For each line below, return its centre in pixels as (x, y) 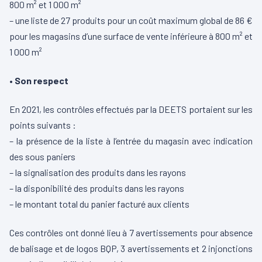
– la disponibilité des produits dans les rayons (97, 188)
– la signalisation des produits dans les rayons (98, 173)
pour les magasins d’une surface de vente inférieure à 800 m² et (131, 36)
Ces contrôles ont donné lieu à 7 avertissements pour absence (131, 233)
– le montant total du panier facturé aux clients (99, 204)
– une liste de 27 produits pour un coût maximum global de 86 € (131, 20)
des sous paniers (42, 157)
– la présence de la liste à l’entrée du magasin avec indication (131, 141)
